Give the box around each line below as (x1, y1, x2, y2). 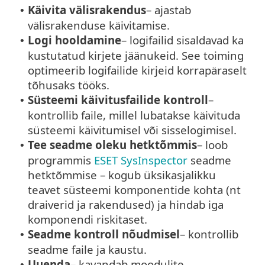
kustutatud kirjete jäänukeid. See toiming (28, 48, 244, 63)
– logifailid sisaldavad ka (121, 33, 244, 48)
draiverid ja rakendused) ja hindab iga (28, 197, 224, 212)
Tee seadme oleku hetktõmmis (28, 137, 197, 153)
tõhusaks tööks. (28, 77, 109, 93)
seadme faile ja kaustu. (28, 242, 147, 257)
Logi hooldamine (28, 33, 121, 48)
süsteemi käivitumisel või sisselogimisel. (28, 122, 237, 138)
